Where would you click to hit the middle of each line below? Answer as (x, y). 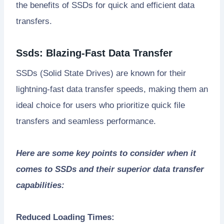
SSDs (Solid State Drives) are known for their (101, 73)
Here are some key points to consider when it (106, 153)
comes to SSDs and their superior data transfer (110, 169)
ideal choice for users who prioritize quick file (100, 105)
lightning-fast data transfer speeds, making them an (112, 89)
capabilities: (40, 185)
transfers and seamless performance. (86, 121)
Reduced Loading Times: (65, 217)
